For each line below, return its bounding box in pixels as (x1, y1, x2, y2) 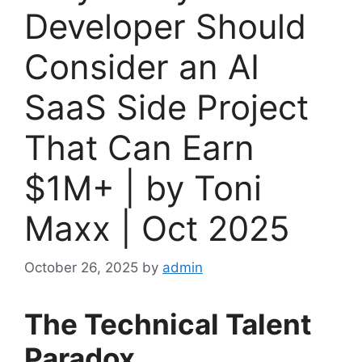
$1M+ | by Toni (24, 166, 262, 208)
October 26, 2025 (24, 259, 138, 276)
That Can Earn (24, 126, 255, 168)
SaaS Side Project (24, 86, 309, 128)
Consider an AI (24, 45, 259, 87)
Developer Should (24, 5, 306, 47)
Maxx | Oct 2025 (24, 207, 290, 249)
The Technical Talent (24, 307, 312, 342)
